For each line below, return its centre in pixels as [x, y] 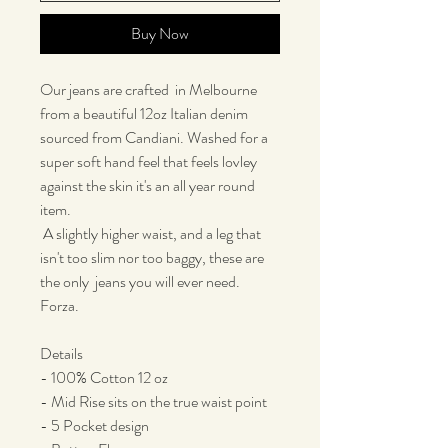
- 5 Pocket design [96, 425]
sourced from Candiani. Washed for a [154, 137]
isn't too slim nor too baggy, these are [152, 257]
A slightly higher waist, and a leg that [150, 233]
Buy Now [160, 33]
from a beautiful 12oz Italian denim [144, 113]
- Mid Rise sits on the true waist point [153, 401]
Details [63, 353]
